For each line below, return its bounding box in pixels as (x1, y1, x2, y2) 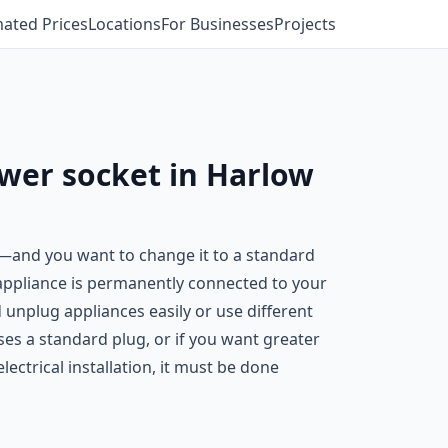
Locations (88, 13, 161, 35)
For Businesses (161, 13, 274, 35)
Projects (274, 13, 336, 35)
